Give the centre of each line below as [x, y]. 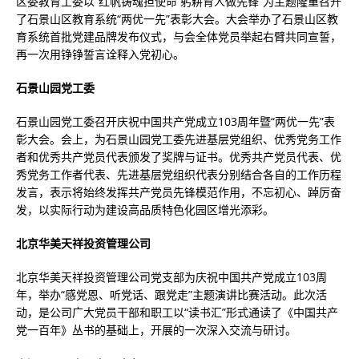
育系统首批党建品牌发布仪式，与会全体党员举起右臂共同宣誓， [179, 36]
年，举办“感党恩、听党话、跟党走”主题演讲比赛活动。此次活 [171, 294]
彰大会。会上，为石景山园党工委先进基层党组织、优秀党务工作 [179, 139]
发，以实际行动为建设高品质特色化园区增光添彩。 [145, 210]
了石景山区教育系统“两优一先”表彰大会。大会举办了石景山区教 [177, 19]
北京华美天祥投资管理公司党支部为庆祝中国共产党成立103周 [171, 277]
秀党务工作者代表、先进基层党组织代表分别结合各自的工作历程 [179, 174]
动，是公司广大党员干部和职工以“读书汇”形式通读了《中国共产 [177, 312]
